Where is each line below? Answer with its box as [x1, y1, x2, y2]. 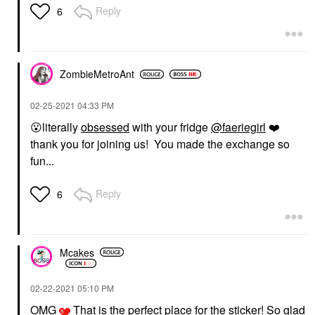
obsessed [81, 119, 129, 136]
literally [42, 119, 81, 136]
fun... [30, 153, 54, 169]
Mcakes [60, 245, 94, 259]
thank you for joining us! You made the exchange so [30, 136, 290, 153]
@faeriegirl [211, 119, 266, 136]
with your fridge [129, 119, 211, 136]
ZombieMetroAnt [60, 67, 134, 82]
